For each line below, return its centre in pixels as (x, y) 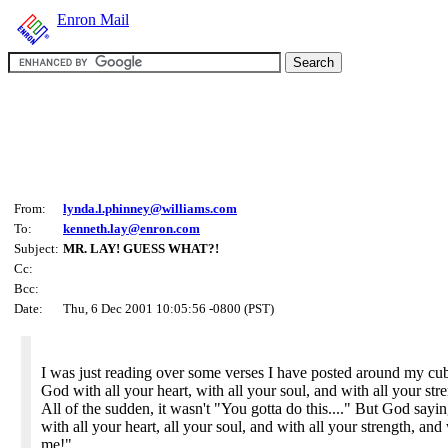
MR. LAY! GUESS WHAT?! (141, 248)
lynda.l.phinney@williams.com (150, 208)
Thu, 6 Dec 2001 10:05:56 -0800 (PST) (168, 308)
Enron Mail (93, 19)
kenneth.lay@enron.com (131, 228)
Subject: (36, 248)
